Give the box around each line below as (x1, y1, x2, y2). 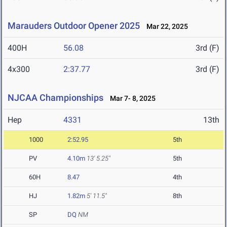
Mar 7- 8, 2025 (105, 94, 156, 103)
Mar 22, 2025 (142, 22, 188, 31)
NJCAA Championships (8, 92, 103, 103)
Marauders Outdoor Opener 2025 (8, 20, 140, 31)
